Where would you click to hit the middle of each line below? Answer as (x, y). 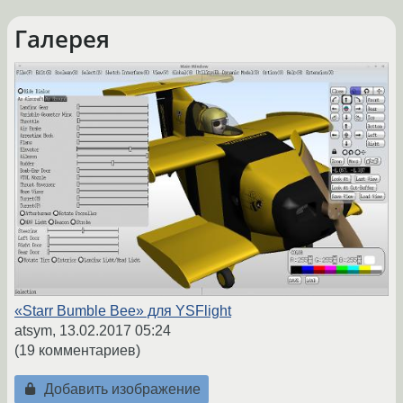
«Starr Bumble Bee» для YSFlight (123, 311)
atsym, (37, 331)
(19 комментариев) (77, 351)
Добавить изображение (120, 390)
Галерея (62, 39)
